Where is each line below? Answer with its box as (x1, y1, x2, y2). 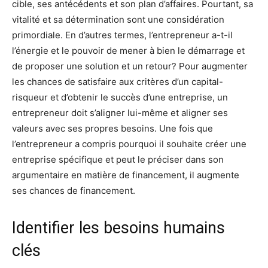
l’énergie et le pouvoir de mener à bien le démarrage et (12, 44, 245, 56)
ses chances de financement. (12, 184, 135, 196)
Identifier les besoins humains (12, 218, 225, 237)
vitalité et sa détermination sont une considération (12, 13, 224, 25)
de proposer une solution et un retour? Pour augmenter (12, 60, 248, 72)
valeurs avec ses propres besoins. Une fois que (12, 122, 213, 134)
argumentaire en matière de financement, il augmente (12, 169, 239, 181)
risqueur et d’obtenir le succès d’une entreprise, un (12, 91, 228, 103)
